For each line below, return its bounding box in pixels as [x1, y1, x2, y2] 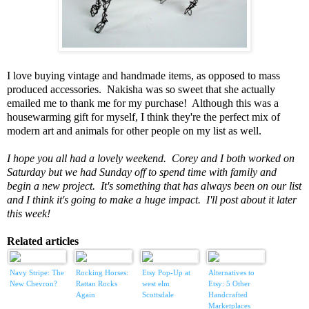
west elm [142, 279, 170, 288]
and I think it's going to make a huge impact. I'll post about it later [7, 194, 297, 206]
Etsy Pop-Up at [142, 268, 190, 277]
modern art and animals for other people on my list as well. [7, 125, 261, 137]
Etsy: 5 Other [208, 279, 250, 288]
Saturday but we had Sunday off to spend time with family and [7, 166, 277, 179]
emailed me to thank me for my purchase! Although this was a [7, 97, 279, 110]
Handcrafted [208, 290, 248, 299]
